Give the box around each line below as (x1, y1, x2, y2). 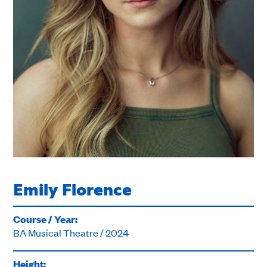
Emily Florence (13, 176, 132, 200)
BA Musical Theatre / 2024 (13, 226, 129, 240)
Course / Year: (13, 212, 78, 226)
